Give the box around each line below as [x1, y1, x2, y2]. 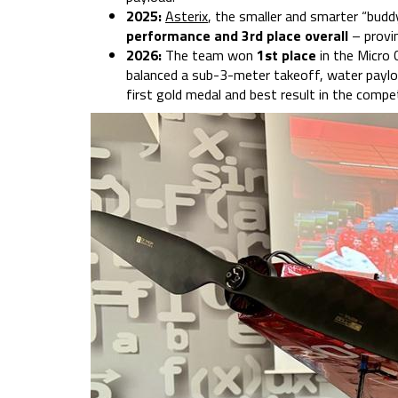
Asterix [165, 5, 208, 28]
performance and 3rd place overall [126, 25, 352, 47]
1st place [257, 44, 316, 67]
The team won [165, 44, 257, 67]
